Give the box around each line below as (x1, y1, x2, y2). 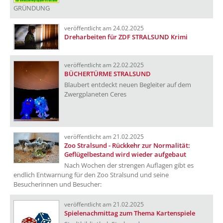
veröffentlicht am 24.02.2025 (64, 24, 144, 32)
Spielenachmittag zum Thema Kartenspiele (64, 209, 195, 218)
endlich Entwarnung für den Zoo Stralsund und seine (13, 170, 169, 179)
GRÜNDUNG (13, 3, 50, 12)
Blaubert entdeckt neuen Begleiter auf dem (64, 80, 191, 89)
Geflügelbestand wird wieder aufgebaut (64, 150, 186, 159)
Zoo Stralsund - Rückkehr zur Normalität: (64, 141, 190, 150)
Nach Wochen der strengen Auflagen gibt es (64, 161, 194, 170)
